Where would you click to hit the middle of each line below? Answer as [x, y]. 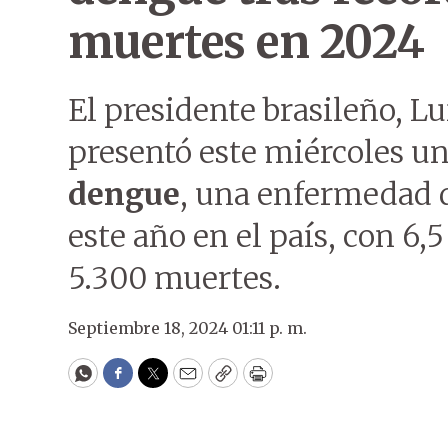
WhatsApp [128, 382]
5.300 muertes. [174, 278]
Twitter [185, 382]
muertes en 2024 [246, 42]
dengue [124, 194]
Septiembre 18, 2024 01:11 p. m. [187, 328]
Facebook [158, 382]
